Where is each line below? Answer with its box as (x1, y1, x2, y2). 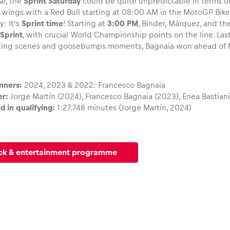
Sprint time (22, 19, 64, 28)
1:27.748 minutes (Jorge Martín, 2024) (55, 103, 192, 112)
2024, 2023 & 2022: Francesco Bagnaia (22, 81, 166, 89)
